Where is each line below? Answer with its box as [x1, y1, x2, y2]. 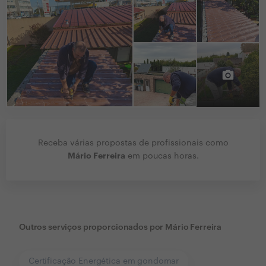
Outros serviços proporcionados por [19, 223, 164, 232]
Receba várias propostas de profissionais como [37, 139, 229, 148]
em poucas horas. [125, 152, 199, 161]
